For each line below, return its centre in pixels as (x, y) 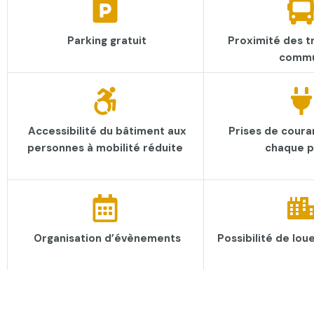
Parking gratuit (107, 41)
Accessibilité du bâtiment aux (107, 131)
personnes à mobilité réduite (105, 148)
